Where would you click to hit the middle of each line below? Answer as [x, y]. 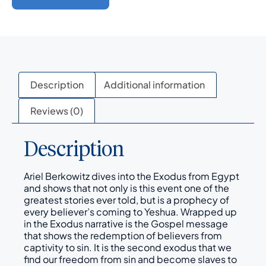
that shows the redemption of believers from [123, 236]
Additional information [154, 84]
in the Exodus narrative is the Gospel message [126, 224]
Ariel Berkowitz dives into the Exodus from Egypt [132, 176]
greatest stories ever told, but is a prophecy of [126, 200]
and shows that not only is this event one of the [126, 188]
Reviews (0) [57, 110]
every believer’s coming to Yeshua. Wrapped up [130, 212]
